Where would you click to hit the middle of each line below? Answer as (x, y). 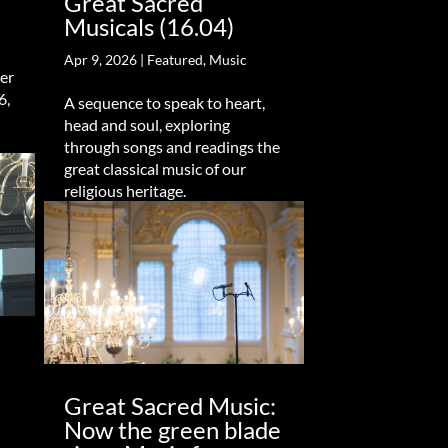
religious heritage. (124, 191)
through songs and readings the (171, 147)
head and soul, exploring (146, 125)
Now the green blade (172, 429)
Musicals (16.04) (148, 27)
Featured (174, 60)
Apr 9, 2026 (100, 60)
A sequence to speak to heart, (164, 103)
